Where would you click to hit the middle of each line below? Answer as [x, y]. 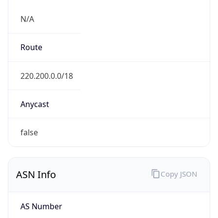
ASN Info [36, 175]
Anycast [35, 104]
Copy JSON [179, 173]
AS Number [41, 206]
